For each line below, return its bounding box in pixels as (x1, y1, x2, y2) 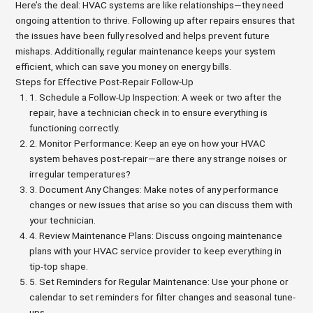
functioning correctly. (29, 122, 120, 134)
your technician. (29, 214, 96, 226)
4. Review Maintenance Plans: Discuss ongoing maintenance (29, 230, 283, 242)
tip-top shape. (29, 261, 89, 272)
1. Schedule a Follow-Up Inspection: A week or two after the (29, 92, 282, 103)
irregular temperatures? (29, 168, 131, 180)
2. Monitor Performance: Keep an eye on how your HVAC (29, 138, 266, 150)
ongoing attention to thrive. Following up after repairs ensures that (15, 15, 296, 27)
